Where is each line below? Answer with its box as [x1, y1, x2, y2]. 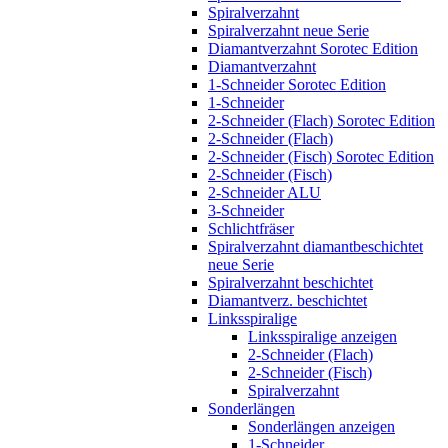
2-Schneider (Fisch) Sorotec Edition [208, 147, 434, 165]
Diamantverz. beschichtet [208, 291, 367, 309]
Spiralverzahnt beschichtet [208, 273, 373, 291]
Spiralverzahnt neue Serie [208, 21, 369, 39]
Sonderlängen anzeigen [248, 417, 395, 435]
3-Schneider [208, 201, 284, 219]
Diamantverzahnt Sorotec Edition [208, 39, 418, 57]
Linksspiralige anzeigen [248, 327, 397, 345]
